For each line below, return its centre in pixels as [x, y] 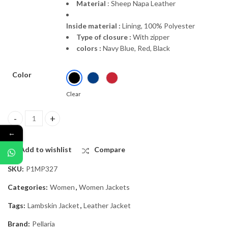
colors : [90, 48]
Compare [109, 150]
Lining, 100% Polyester [158, 26]
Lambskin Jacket [53, 205]
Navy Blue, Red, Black [136, 48]
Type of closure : [105, 37]
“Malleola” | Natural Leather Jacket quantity [82, 123]
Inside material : [93, 26]
